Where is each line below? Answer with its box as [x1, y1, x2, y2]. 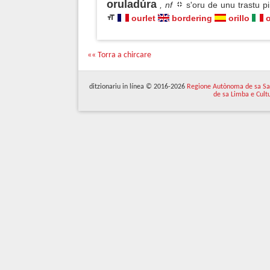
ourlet [131, 13, 155, 23]
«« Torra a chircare [87, 51, 151, 60]
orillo [228, 13, 250, 23]
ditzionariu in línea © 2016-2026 [89, 83, 187, 90]
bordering [172, 13, 212, 23]
